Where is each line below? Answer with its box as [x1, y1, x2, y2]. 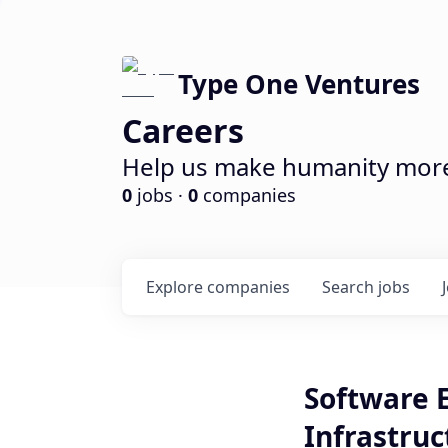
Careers [122, 109, 244, 152]
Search [322, 276, 378, 298]
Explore [146, 276, 207, 298]
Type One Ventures [178, 66, 420, 102]
